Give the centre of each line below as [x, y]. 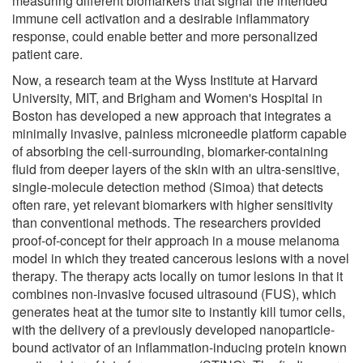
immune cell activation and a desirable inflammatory [161, 18]
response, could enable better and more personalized [165, 36]
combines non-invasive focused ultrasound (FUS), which [174, 293]
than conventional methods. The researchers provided [167, 222]
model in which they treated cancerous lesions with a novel [181, 258]
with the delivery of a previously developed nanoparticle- [173, 329]
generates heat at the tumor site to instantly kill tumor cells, [179, 311]
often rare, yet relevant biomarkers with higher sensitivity [173, 204]
